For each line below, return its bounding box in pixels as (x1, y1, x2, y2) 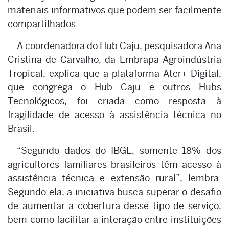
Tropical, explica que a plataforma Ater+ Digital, (8, 67, 221, 79)
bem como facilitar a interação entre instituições (8, 214, 221, 225)
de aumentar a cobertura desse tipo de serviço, (8, 200, 221, 211)
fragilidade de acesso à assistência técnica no (8, 109, 221, 120)
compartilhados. (8, 18, 78, 29)
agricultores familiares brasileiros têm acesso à (8, 158, 221, 170)
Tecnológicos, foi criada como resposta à (8, 95, 221, 106)
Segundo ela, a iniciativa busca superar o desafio (8, 186, 221, 197)
